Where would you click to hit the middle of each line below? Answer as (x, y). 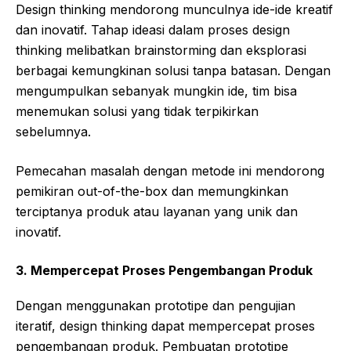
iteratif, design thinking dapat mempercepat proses (165, 326)
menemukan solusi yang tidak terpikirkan (137, 111)
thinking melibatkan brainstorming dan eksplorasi (161, 50)
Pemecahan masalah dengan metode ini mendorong (170, 170)
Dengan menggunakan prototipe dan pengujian (156, 305)
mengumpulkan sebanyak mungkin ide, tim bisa (156, 90)
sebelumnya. (53, 131)
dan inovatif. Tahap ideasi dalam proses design (153, 29)
